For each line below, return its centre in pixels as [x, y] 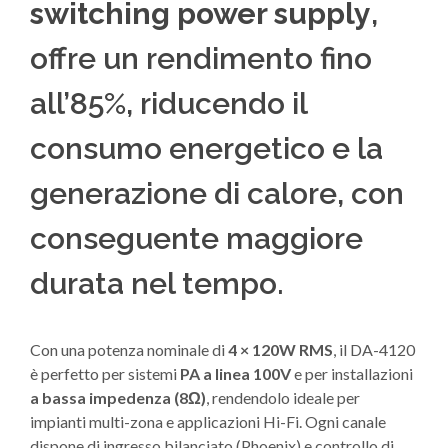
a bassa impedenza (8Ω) [118, 398]
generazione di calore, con [217, 194]
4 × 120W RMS [280, 350]
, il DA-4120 [374, 350]
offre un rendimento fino [201, 59]
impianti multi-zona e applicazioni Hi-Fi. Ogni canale [208, 422]
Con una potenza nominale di [129, 350]
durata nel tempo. [157, 284]
